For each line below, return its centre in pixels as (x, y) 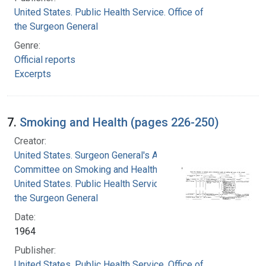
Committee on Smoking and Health (86, 169)
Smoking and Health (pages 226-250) (119, 122)
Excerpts (33, 74)
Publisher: (35, 250)
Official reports (45, 59)
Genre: (27, 45)
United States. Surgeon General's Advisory (102, 155)
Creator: (30, 141)
